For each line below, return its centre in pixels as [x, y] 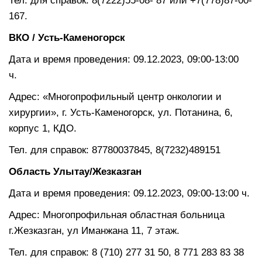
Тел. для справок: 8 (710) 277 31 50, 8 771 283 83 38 [126, 252]
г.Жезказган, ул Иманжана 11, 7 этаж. [94, 230]
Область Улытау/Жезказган [75, 171]
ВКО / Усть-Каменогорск [73, 37]
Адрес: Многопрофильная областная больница [117, 215]
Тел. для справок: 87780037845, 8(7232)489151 [115, 150]
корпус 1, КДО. [43, 128]
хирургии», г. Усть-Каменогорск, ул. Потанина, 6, [121, 112]
